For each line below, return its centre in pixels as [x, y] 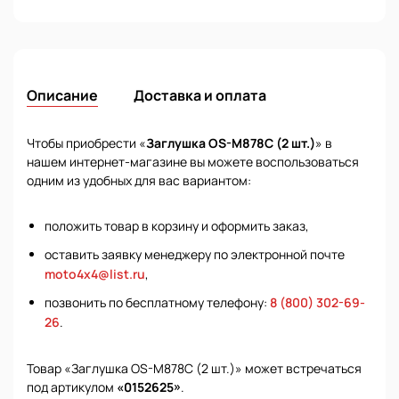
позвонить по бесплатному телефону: [157, 302]
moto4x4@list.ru [95, 274]
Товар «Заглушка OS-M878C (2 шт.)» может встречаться [194, 368]
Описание [62, 95]
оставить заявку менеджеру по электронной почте [195, 254]
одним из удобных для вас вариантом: [139, 180]
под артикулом [72, 387]
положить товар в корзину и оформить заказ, [177, 226]
